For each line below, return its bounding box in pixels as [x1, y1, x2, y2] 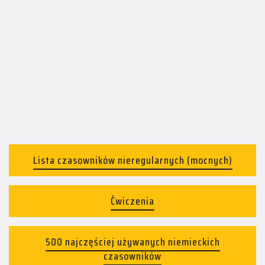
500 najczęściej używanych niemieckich [45, 234, 220, 250]
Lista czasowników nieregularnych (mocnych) [33, 152, 232, 169]
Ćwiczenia [111, 193, 154, 209]
